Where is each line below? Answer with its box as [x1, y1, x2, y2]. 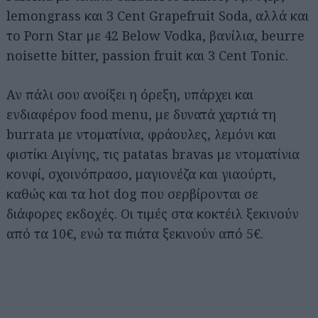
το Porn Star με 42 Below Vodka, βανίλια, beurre [6, 27, 305, 44]
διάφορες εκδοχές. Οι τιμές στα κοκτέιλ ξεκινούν [6, 205, 299, 222]
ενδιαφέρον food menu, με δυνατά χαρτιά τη [6, 106, 276, 123]
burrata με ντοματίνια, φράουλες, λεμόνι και [6, 126, 276, 143]
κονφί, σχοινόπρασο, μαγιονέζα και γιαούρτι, [6, 165, 276, 182]
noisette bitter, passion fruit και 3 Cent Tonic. [6, 47, 288, 64]
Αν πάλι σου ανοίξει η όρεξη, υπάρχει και [6, 86, 253, 103]
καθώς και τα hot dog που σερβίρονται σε [6, 185, 258, 202]
